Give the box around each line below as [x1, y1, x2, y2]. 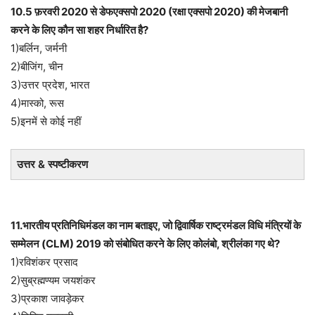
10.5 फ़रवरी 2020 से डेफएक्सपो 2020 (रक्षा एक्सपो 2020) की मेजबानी [11, 5, 288, 18]
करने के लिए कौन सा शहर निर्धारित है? [11, 23, 148, 37]
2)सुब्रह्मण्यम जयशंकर [11, 274, 96, 287]
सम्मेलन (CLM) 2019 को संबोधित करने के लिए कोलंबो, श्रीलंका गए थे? [11, 237, 280, 250]
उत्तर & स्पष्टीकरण [17, 157, 88, 171]
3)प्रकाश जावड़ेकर [11, 292, 84, 305]
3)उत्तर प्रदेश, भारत [11, 78, 89, 91]
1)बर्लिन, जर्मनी [11, 41, 67, 55]
